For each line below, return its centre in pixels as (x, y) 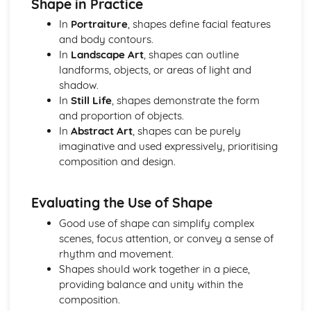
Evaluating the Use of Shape (121, 203)
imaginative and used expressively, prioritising (168, 146)
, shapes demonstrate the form (185, 101)
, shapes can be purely (186, 131)
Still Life (91, 101)
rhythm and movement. (116, 253)
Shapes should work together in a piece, (154, 269)
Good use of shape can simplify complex (156, 223)
